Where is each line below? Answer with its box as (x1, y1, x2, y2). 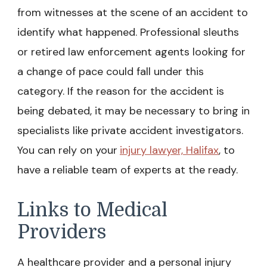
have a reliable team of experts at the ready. (17, 163, 238, 178)
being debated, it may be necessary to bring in (17, 104, 250, 119)
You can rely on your (17, 143, 117, 158)
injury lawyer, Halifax (120, 143, 219, 158)
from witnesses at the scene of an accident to (17, 5, 248, 20)
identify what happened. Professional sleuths (17, 25, 239, 40)
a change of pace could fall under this (17, 64, 204, 79)
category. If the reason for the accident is (17, 84, 224, 99)
